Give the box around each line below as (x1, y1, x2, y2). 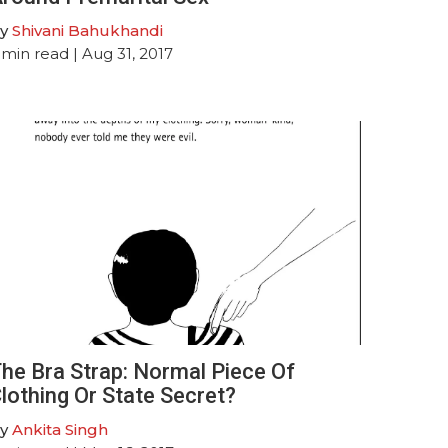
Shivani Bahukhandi (11, 20, 163, 40)
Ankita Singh (11, 419, 108, 439)
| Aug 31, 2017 (68, 43, 173, 63)
